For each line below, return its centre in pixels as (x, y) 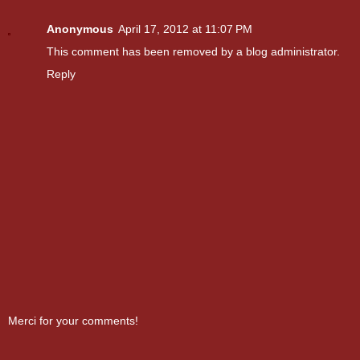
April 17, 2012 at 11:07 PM (185, 29)
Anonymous (80, 29)
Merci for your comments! (73, 321)
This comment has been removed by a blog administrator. (193, 51)
